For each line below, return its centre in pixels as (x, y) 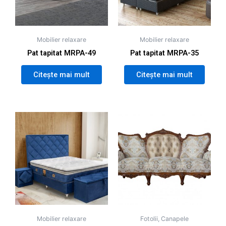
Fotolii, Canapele (164, 218)
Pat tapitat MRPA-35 (164, 53)
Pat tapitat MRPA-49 (62, 53)
